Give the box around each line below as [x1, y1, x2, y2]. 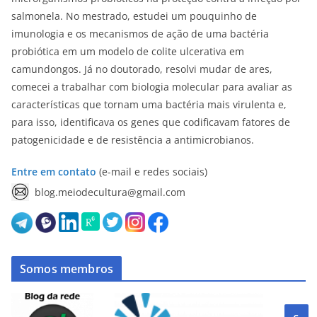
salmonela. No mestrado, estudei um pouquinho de [11, 9, 257, 23]
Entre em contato [11, 165, 96, 179]
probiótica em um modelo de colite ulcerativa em [11, 45, 244, 59]
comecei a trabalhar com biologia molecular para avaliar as [11, 80, 292, 94]
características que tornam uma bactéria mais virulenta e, [11, 98, 287, 112]
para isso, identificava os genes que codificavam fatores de [11, 115, 290, 129]
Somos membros [20, 261, 114, 277]
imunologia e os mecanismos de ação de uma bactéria [11, 27, 269, 41]
